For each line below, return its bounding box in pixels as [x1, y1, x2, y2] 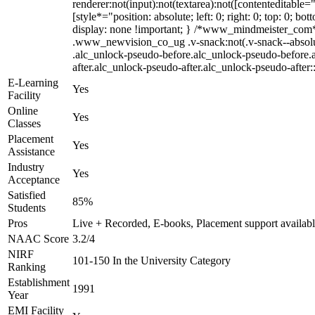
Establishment [8, 276, 70, 288]
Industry [8, 161, 44, 173]
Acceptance [8, 174, 60, 186]
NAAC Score [8, 233, 69, 245]
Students [8, 202, 46, 214]
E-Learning [8, 77, 58, 89]
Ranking [8, 261, 46, 273]
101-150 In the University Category [72, 255, 231, 266]
